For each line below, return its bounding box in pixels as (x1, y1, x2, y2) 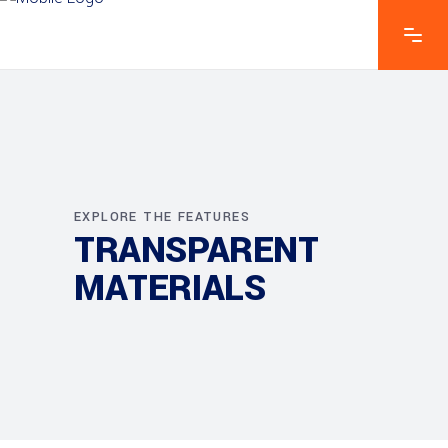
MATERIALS (74, 262, 266, 314)
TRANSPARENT (74, 224, 319, 276)
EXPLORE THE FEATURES (74, 208, 250, 226)
